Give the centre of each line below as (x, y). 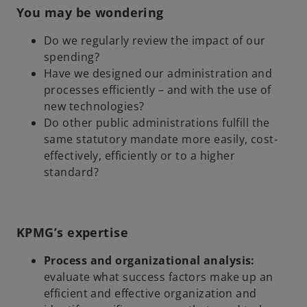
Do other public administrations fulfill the (157, 122)
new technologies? (94, 106)
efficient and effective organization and (150, 293)
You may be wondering (90, 12)
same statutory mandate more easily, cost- (161, 139)
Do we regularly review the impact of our (155, 40)
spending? (72, 57)
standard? (71, 172)
